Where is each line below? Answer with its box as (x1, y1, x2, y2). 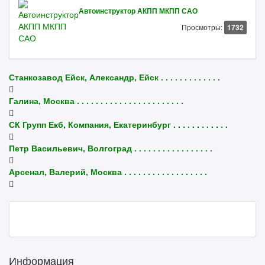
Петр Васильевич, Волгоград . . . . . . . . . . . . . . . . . (9, 142, 212, 154)
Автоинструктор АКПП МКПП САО (79, 6, 198, 16)
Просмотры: (182, 22, 222, 32)
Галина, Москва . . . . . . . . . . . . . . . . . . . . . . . (9, 95, 183, 106)
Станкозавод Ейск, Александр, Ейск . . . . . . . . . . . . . (9, 71, 220, 83)
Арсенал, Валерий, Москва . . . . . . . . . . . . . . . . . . (9, 166, 207, 177)
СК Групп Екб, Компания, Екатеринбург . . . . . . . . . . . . (9, 118, 228, 130)
